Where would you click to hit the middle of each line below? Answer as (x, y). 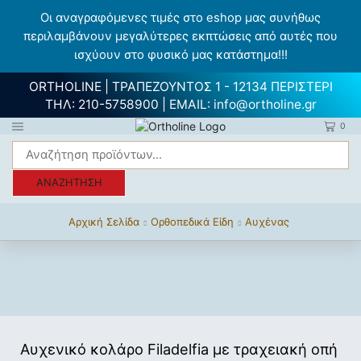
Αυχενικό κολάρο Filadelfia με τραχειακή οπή (179, 349)
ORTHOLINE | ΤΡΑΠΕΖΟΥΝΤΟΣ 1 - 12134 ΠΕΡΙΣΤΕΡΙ (180, 87)
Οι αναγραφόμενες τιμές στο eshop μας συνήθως (180, 17)
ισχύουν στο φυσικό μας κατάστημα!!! (180, 54)
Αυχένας (268, 221)
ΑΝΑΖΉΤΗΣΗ (69, 182)
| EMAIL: (186, 104)
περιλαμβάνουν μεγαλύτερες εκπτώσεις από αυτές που (180, 36)
